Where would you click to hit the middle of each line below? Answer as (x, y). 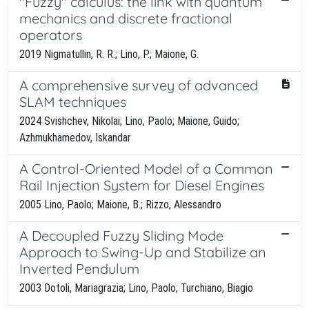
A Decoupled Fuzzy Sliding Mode (121, 235)
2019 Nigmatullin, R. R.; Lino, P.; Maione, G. (109, 54)
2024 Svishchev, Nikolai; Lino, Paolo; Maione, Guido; (129, 121)
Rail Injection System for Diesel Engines (142, 185)
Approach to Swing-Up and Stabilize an (143, 252)
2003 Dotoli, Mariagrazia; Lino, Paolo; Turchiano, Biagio (136, 288)
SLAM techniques (73, 101)
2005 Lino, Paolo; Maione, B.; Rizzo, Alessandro (120, 204)
